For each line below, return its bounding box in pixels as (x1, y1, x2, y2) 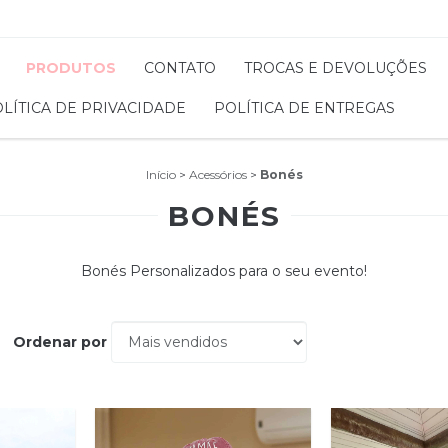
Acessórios (188, 167, 247, 182)
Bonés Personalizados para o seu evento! (81, 262, 367, 280)
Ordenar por (12, 333, 107, 351)
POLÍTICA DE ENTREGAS (214, 99, 396, 117)
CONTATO (144, 59, 217, 77)
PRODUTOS (26, 59, 117, 77)
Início (145, 167, 176, 182)
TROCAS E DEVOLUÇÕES (244, 59, 428, 77)
